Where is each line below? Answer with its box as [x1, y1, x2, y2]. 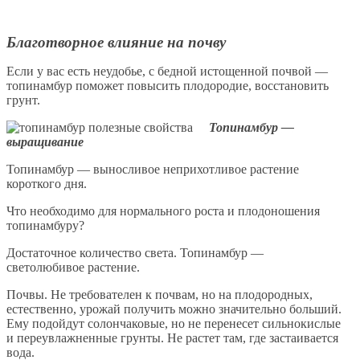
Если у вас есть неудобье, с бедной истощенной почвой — [6, 63, 328, 78]
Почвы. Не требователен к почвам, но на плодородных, [6, 287, 313, 301]
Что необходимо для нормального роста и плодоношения [6, 203, 320, 218]
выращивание [6, 134, 84, 149]
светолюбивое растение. [6, 260, 140, 274]
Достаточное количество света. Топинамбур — [6, 245, 264, 260]
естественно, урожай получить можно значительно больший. [6, 301, 342, 316]
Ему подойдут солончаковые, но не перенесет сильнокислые [6, 316, 341, 330]
